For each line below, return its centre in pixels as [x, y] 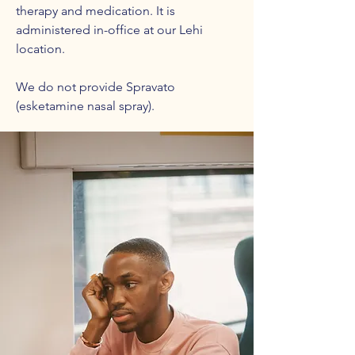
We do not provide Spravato [95, 87]
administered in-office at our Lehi [109, 30]
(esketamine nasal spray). [85, 106]
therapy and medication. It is [95, 11]
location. [40, 49]
